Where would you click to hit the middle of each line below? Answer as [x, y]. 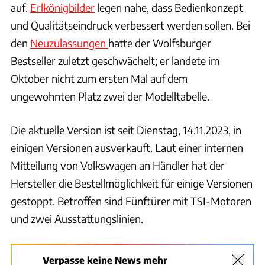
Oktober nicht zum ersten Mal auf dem [99, 79]
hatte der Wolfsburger [160, 43]
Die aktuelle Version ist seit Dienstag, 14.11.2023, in [126, 130]
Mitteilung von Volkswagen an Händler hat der [118, 166]
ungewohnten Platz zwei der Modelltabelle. [110, 96]
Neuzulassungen [69, 43]
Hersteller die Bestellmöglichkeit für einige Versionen [132, 183]
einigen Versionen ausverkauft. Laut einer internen [127, 148]
